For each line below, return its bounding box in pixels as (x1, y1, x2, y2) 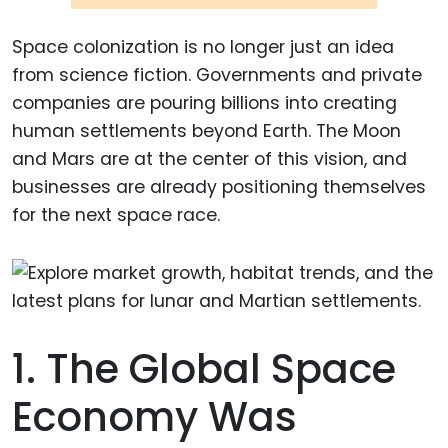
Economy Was (12, 389, 297, 446)
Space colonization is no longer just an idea (12, 34, 394, 59)
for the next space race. (12, 202, 220, 227)
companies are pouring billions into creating (12, 90, 397, 115)
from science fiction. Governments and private (12, 62, 422, 87)
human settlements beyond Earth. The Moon (12, 118, 401, 143)
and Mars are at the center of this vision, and (12, 146, 407, 171)
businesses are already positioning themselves (12, 174, 426, 199)
